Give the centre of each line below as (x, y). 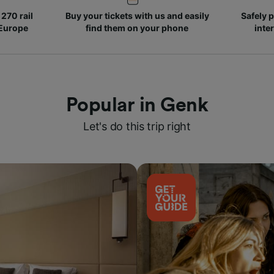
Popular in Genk (137, 105)
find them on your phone (137, 28)
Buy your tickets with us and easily (137, 16)
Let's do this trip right (137, 126)
